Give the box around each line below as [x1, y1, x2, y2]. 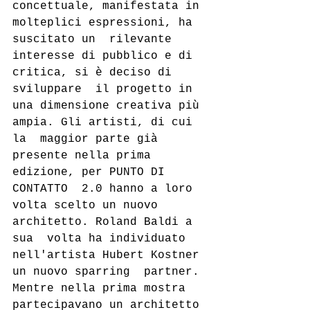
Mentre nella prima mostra [12, 282, 192, 295]
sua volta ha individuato [12, 232, 192, 245]
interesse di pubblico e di [12, 50, 199, 62]
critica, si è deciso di [12, 66, 179, 79]
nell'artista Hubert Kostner [12, 249, 206, 262]
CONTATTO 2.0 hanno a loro [12, 183, 199, 195]
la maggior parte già [12, 133, 165, 145]
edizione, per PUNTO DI [12, 166, 172, 179]
